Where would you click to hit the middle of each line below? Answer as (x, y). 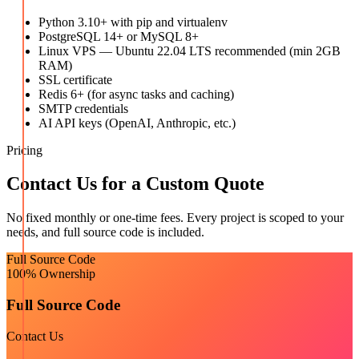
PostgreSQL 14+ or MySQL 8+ (119, 36)
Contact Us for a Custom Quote (135, 184)
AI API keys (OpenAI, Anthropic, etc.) (137, 123)
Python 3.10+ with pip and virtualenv (133, 22)
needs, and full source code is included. (105, 232)
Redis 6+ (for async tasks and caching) (136, 94)
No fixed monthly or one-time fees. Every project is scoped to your (175, 218)
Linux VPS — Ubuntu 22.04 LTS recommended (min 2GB (190, 50)
